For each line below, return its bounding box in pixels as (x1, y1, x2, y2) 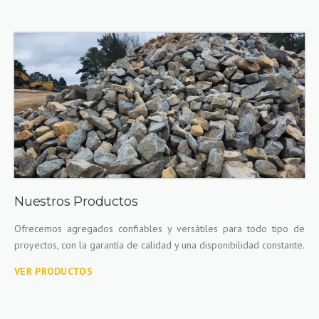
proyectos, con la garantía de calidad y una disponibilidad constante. (14, 239, 305, 251)
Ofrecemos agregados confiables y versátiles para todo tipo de (14, 222, 305, 235)
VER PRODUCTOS (14, 265, 93, 278)
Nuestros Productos (14, 194, 138, 209)
